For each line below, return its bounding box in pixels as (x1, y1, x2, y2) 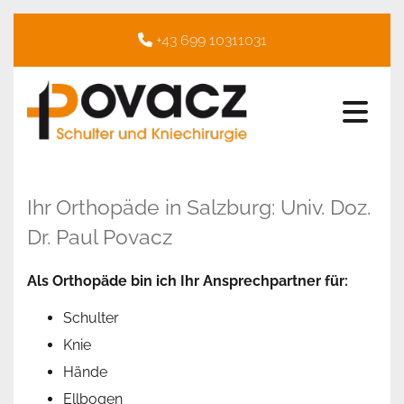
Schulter (63, 309, 119, 327)
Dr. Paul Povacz (27, 225, 172, 250)
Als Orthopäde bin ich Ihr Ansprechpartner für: (27, 272, 348, 290)
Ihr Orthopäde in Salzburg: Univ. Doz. (27, 195, 371, 220)
